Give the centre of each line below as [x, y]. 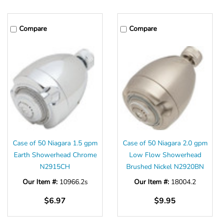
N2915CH [55, 167]
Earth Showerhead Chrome [55, 155]
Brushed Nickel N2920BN [165, 167]
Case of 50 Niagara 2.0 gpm [165, 143]
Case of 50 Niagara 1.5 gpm [55, 143]
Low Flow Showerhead [165, 155]
